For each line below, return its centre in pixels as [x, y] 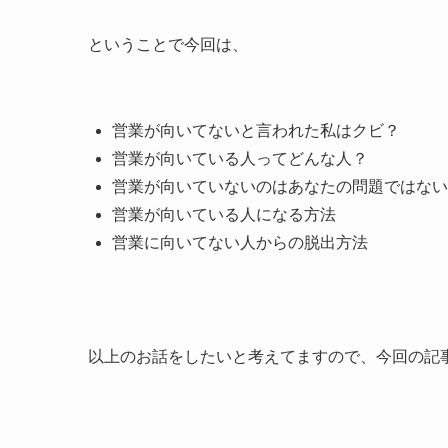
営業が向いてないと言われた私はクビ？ [256, 131]
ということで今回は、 [168, 45]
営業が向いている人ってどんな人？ [240, 159]
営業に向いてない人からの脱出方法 [240, 243]
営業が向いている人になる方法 [224, 215]
